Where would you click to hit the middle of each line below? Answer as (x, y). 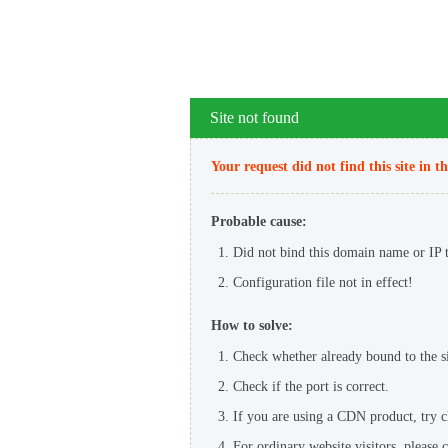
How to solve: (252, 325)
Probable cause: (259, 221)
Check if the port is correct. (311, 386)
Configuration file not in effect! (323, 282)
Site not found (254, 117)
